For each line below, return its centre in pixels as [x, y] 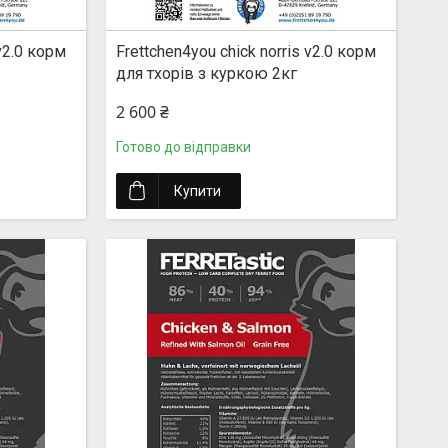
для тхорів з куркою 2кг [206, 74]
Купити [197, 191]
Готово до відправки [183, 147]
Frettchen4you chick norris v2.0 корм [245, 52]
